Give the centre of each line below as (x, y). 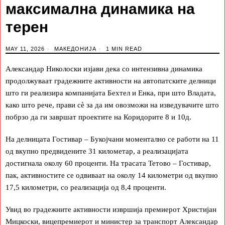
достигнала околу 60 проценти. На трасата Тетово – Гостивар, (108, 163)
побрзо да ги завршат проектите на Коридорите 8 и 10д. (98, 117)
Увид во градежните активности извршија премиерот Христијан (111, 209)
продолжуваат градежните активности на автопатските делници (111, 81)
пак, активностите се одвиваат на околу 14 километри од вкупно (112, 175)
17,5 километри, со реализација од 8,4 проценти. (86, 187)
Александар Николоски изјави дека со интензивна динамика (104, 69)
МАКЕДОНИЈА (75, 49)
